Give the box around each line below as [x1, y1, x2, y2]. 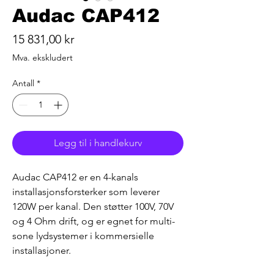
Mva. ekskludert [12, 51, 73, 63]
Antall [12, 77, 34, 89]
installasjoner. [12, 244, 71, 256]
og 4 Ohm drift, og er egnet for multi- [12, 215, 175, 227]
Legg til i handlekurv [54, 136, 142, 149]
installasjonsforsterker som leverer [12, 185, 162, 198]
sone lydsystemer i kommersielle [12, 229, 157, 242]
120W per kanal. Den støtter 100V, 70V [12, 200, 176, 212]
